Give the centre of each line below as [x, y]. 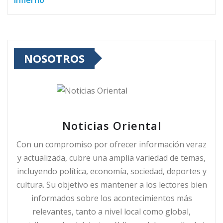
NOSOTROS [54, 58]
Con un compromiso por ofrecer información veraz [111, 144]
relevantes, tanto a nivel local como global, [111, 211]
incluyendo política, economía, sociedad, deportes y [111, 171]
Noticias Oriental [111, 125]
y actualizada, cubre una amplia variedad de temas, [111, 158]
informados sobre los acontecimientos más [111, 198]
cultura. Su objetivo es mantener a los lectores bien [111, 184]
